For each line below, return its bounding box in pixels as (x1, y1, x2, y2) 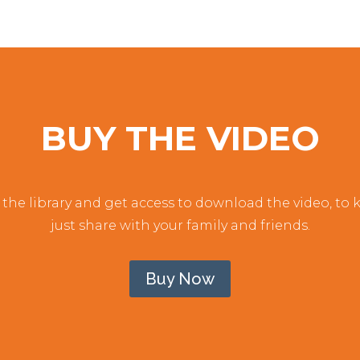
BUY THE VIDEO (40, 117, 320, 159)
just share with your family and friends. (50, 217, 310, 233)
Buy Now (145, 269, 215, 289)
